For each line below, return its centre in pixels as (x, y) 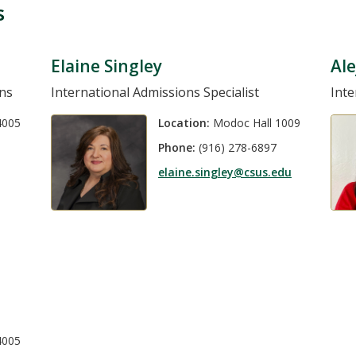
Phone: (176, 148)
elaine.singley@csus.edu (224, 172)
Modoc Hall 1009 (255, 122)
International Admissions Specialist (155, 92)
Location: (184, 122)
